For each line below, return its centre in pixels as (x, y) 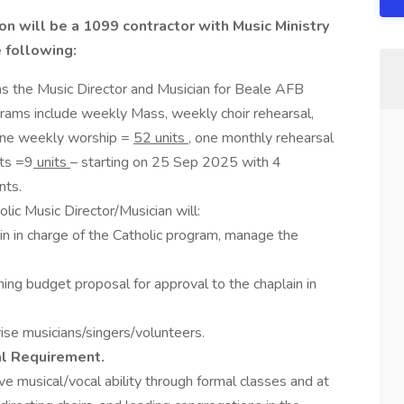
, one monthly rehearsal (261, 138)
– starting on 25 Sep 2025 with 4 (176, 162)
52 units (161, 138)
